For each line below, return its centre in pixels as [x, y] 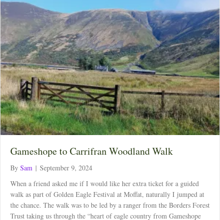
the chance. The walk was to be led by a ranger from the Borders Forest [110, 205]
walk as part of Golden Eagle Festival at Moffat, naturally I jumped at [107, 194]
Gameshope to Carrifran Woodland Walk [92, 151]
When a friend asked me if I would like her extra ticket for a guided [105, 183]
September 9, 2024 [66, 167]
